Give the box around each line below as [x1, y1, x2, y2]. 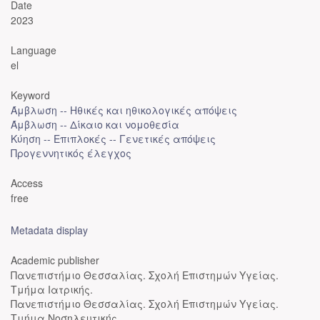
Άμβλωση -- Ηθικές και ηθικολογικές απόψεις [11, 103, 237, 117]
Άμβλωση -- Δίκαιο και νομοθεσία [11, 117, 179, 131]
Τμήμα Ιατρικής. [11, 282, 93, 296]
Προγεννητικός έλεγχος [11, 146, 131, 160]
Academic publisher [11, 253, 99, 267]
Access [11, 176, 43, 190]
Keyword [11, 88, 50, 102]
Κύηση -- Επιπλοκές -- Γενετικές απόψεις [11, 131, 216, 146]
